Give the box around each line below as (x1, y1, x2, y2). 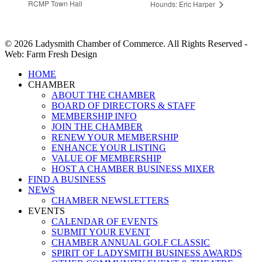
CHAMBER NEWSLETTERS (51, 195, 169, 206)
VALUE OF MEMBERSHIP (51, 153, 161, 164)
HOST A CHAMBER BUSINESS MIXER (51, 164, 215, 174)
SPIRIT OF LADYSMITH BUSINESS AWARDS (51, 248, 242, 258)
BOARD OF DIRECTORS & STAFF (51, 101, 195, 111)
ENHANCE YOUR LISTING (51, 143, 166, 153)
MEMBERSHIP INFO (51, 111, 137, 122)
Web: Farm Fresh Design (5, 49, 97, 60)
